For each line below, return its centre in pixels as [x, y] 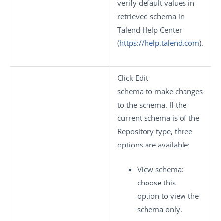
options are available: [154, 145]
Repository [136, 131]
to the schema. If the [152, 105]
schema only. [160, 209]
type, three [173, 131]
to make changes [173, 91]
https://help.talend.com [159, 43]
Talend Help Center [150, 30]
